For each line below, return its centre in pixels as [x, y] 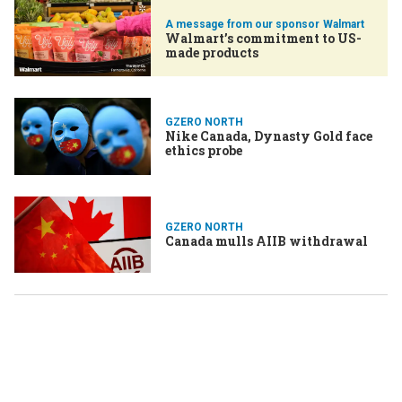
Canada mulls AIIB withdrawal [267, 241]
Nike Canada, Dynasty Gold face [269, 135]
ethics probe [204, 150]
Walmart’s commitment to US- [263, 38]
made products [212, 52]
